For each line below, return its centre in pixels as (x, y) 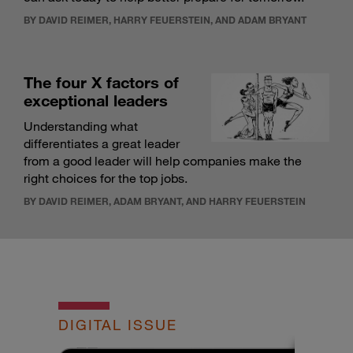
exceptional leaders (96, 100)
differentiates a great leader (102, 144)
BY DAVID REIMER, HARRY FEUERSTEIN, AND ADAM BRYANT (165, 20)
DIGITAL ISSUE (118, 325)
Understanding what (81, 126)
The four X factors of (101, 82)
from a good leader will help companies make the (163, 161)
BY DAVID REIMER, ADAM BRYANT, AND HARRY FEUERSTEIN (165, 201)
